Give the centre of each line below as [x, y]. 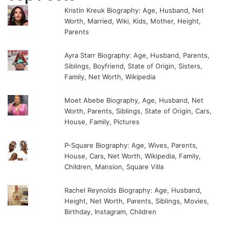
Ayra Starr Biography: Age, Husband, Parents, [137, 55]
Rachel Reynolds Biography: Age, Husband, [133, 190]
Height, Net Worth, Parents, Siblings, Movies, [137, 201]
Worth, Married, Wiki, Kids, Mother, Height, [133, 21]
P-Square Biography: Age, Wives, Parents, [131, 145]
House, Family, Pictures [102, 121]
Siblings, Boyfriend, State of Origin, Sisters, [134, 66]
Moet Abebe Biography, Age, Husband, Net [134, 100]
